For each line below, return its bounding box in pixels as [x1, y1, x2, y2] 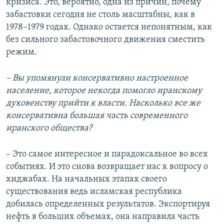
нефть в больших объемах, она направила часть [6, 211, 199, 221]
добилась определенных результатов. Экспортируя [6, 199, 210, 209]
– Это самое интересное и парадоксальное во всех [6, 149, 208, 159]
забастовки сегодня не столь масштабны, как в [6, 9, 195, 19]
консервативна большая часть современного [6, 110, 187, 120]
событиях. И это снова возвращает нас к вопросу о [6, 161, 208, 171]
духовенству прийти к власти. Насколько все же [6, 98, 200, 108]
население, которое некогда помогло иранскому [6, 85, 202, 95]
